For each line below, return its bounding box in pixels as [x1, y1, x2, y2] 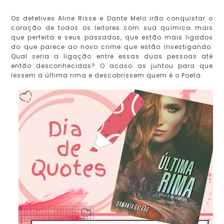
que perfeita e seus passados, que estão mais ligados [11, 33, 213, 42]
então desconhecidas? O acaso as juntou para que [11, 61, 213, 70]
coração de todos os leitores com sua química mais [11, 23, 213, 32]
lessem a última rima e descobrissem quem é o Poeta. [11, 71, 203, 80]
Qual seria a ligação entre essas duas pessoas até [11, 52, 213, 61]
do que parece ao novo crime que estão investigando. [11, 42, 213, 51]
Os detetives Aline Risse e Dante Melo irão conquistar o [11, 14, 213, 23]
